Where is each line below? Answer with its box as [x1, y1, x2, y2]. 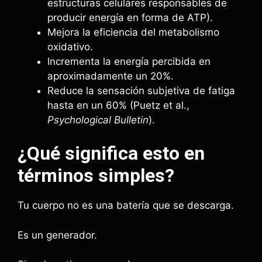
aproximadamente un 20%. [47, 70, 174, 82]
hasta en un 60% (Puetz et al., [47, 99, 189, 111]
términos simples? [18, 164, 174, 187]
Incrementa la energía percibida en [47, 55, 211, 67]
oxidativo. [47, 40, 93, 53]
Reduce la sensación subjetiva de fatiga [47, 84, 235, 96]
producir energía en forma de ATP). [47, 11, 213, 23]
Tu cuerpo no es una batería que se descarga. [18, 199, 234, 211]
